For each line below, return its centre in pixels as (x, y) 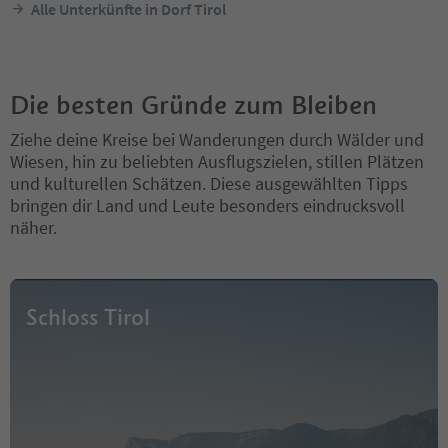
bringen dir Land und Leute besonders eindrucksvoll (207, 205)
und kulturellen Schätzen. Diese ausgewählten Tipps (209, 183)
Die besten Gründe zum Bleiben (193, 104)
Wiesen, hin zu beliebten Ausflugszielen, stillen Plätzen (217, 161)
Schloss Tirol (88, 316)
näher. (37, 227)
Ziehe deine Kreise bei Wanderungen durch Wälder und (217, 139)
